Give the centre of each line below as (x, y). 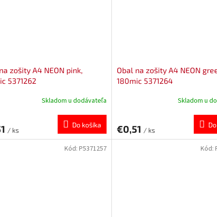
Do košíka (86, 125)
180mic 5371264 (145, 81)
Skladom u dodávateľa (74, 101)
